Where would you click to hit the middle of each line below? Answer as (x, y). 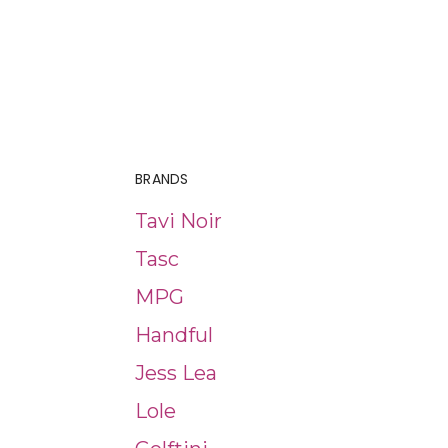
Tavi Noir (178, 221)
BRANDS (162, 179)
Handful (174, 335)
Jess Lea (176, 373)
